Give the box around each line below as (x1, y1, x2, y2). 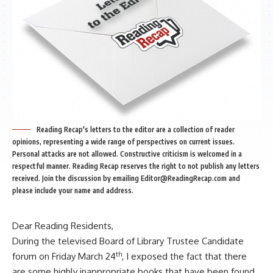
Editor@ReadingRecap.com (141, 174, 227, 183)
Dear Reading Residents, (12, 220, 113, 232)
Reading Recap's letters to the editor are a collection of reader (37, 125, 235, 135)
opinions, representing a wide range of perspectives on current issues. (12, 137, 235, 147)
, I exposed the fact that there (122, 250, 247, 263)
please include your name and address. (12, 186, 133, 196)
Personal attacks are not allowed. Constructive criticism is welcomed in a (12, 149, 242, 159)
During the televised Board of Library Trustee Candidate (12, 235, 244, 247)
